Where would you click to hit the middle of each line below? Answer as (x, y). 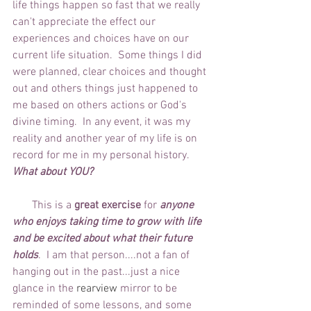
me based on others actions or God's (101, 106)
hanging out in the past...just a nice (98, 272)
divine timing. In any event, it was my (103, 123)
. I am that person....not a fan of (115, 256)
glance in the (44, 289)
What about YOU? (53, 173)
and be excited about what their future (104, 239)
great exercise (108, 206)
